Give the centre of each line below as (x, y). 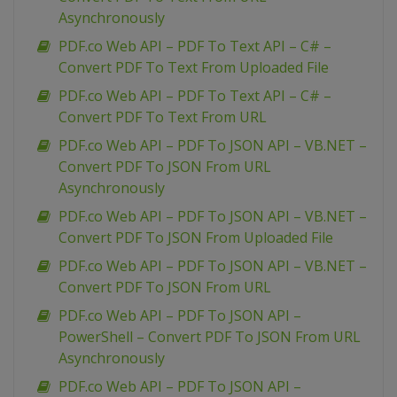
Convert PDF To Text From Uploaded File (194, 68)
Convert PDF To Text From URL (163, 117)
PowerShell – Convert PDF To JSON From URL (210, 337)
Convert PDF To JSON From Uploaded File (196, 238)
